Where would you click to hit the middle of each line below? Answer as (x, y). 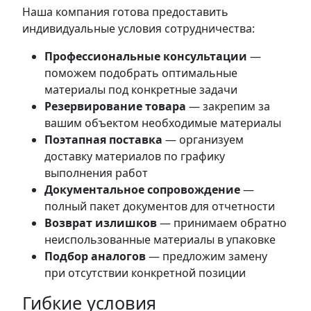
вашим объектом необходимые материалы (163, 123)
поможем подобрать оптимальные (141, 73)
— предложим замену (207, 257)
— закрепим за (228, 107)
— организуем (203, 140)
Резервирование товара (115, 107)
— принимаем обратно (222, 223)
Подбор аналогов (95, 257)
